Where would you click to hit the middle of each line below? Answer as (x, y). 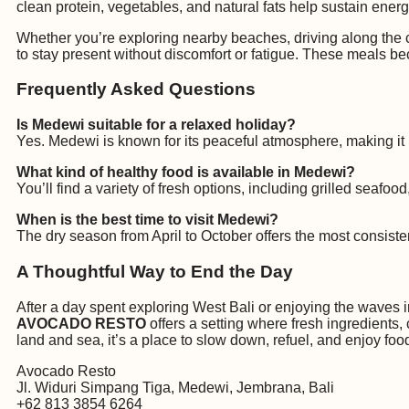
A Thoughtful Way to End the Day (155, 271)
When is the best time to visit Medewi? (147, 220)
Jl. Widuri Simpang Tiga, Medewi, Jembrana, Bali (175, 387)
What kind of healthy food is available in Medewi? (186, 173)
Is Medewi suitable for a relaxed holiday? (156, 125)
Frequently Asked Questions (136, 89)
